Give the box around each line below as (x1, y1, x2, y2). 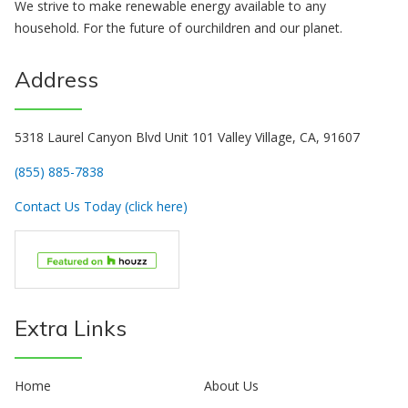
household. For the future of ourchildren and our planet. (15, 19, 342, 36)
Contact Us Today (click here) (15, 197, 188, 215)
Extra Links (15, 313, 127, 342)
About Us (204, 376, 259, 394)
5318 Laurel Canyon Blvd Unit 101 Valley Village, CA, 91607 (15, 127, 360, 146)
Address (15, 65, 98, 93)
